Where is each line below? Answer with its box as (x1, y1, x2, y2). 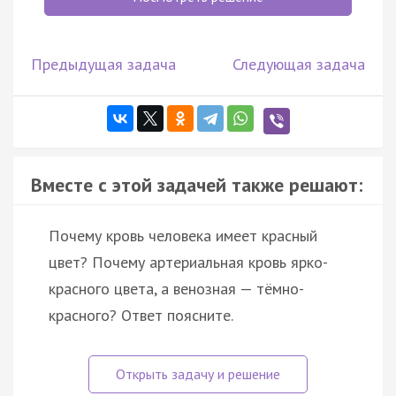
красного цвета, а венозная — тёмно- (49, 278, 304, 299)
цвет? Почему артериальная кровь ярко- (49, 251, 328, 272)
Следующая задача (232, 53, 365, 74)
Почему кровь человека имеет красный (49, 225, 317, 246)
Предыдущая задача (31, 53, 176, 74)
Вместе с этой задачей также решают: (31, 171, 362, 197)
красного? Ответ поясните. (49, 304, 233, 325)
